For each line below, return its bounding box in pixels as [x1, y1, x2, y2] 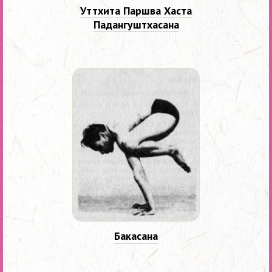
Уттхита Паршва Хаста [80, 3, 192, 18]
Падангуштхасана [93, 17, 179, 32]
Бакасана [114, 229, 158, 243]
